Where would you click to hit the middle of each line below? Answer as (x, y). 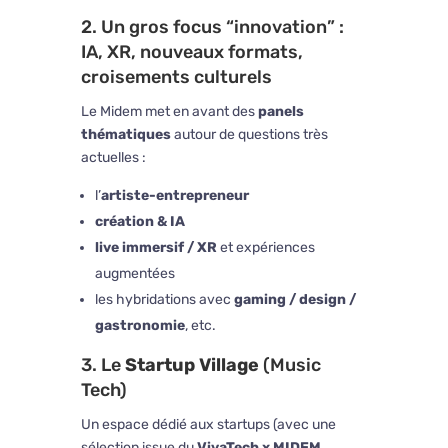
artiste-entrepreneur (174, 196)
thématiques (125, 135)
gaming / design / (294, 300)
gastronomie (139, 326)
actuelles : (113, 158)
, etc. (200, 326)
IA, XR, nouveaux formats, (191, 52)
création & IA (139, 222)
